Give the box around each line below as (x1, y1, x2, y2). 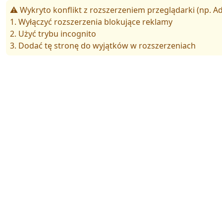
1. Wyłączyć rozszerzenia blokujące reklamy (10, 16, 172, 27)
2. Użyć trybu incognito (10, 28, 96, 39)
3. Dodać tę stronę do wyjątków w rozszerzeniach (10, 40, 196, 51)
